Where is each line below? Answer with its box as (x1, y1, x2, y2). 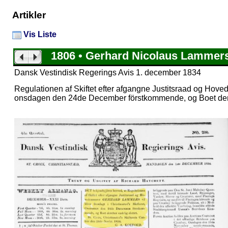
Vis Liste (21, 30, 56, 39)
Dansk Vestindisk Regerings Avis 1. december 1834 (14, 68, 201, 77)
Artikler (12, 9, 46, 20)
